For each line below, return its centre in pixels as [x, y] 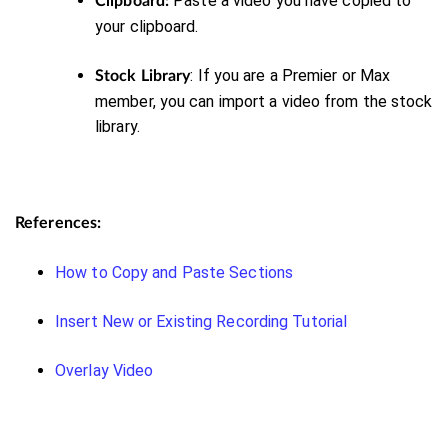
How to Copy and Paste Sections [174, 272]
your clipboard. [147, 26]
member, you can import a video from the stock [264, 101]
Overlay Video [104, 370]
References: [58, 222]
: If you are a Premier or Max [290, 75]
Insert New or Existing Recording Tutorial [201, 321]
